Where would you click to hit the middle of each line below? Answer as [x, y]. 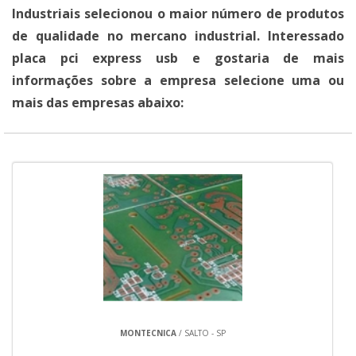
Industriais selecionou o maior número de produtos [178, 14]
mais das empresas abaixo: [98, 103]
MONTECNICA [148, 333]
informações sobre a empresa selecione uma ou [178, 80]
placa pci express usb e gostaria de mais [178, 58]
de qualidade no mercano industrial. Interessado [178, 36]
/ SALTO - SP [201, 333]
